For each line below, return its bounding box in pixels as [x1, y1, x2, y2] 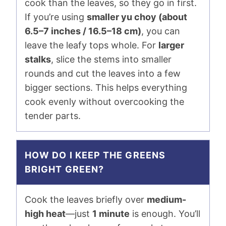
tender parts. [25, 110, 81, 121]
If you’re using [25, 12, 87, 22]
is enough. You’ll [130, 208, 200, 219]
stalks [25, 54, 51, 65]
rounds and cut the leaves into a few [25, 68, 181, 79]
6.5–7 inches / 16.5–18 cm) [25, 26, 141, 36]
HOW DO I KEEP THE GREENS [25, 150, 165, 160]
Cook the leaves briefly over [25, 194, 147, 205]
